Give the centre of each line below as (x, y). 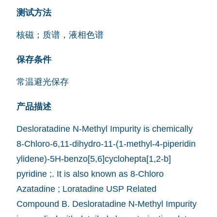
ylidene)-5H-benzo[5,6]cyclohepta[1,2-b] (93, 159)
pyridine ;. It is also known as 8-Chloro (90, 174)
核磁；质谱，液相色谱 (60, 35)
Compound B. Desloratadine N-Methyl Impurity (106, 204)
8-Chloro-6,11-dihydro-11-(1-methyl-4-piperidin (106, 144)
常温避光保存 (42, 82)
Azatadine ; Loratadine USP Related (86, 189)
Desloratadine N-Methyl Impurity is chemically (104, 129)
